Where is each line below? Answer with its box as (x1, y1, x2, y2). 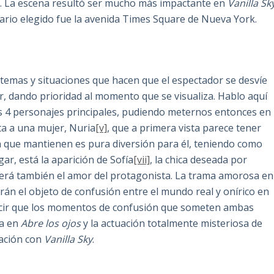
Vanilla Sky (44, 232, 93, 246)
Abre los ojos (21, 217, 81, 231)
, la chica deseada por (150, 153, 248, 167)
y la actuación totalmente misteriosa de (81, 217, 263, 231)
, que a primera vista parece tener (107, 121, 262, 135)
